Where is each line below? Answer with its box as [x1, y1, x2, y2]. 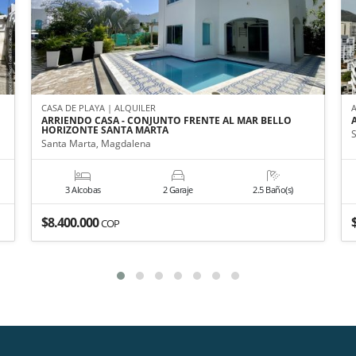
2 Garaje [162, 183, 193, 195]
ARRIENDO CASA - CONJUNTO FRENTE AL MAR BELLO [41, 113, 292, 127]
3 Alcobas [65, 183, 101, 195]
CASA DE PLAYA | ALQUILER [41, 101, 156, 114]
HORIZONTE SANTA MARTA [41, 122, 168, 137]
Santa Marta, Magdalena [41, 136, 151, 150]
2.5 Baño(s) [253, 183, 293, 195]
